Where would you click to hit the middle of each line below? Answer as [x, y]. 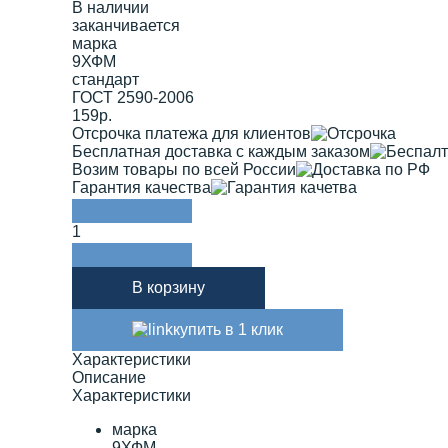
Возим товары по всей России [184, 169]
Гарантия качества [141, 187]
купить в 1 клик [228, 329]
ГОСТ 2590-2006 [133, 97]
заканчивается [126, 25]
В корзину [168, 287]
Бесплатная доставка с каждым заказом [221, 151]
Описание [109, 377]
